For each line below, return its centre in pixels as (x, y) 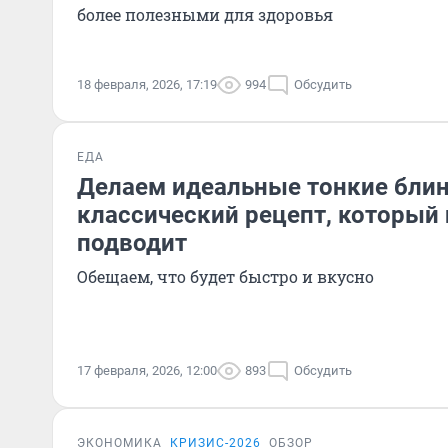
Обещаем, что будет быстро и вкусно (225, 276)
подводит (132, 243)
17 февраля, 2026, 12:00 (147, 370)
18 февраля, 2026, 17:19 (147, 84)
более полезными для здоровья (205, 14)
